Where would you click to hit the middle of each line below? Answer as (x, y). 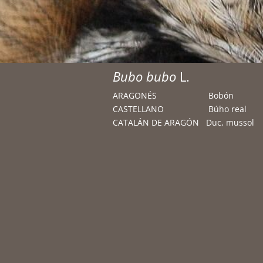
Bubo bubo (146, 76)
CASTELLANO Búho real (180, 109)
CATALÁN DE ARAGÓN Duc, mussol (183, 122)
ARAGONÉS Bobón (173, 95)
